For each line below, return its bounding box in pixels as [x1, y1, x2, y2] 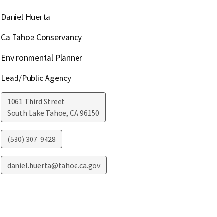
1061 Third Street [7, 96, 65, 107]
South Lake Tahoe [7, 108, 66, 118]
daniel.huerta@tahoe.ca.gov [7, 160, 100, 170]
